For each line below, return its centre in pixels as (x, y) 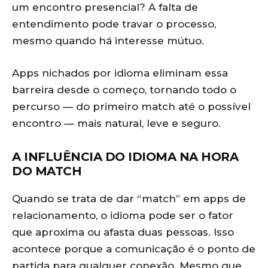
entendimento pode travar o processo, (114, 24)
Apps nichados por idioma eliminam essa (120, 73)
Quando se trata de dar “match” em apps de (129, 199)
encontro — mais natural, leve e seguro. (116, 123)
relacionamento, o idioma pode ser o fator (123, 215)
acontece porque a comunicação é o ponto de (134, 249)
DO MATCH (47, 171)
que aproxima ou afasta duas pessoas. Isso (123, 232)
